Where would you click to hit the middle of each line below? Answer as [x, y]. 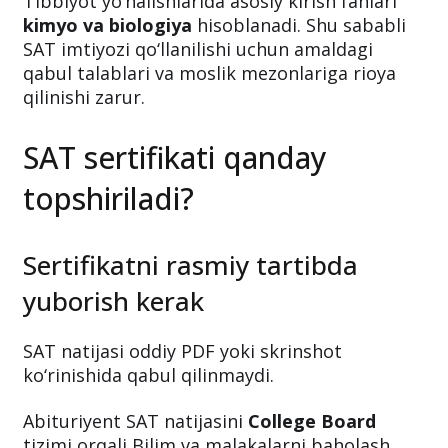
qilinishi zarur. [84, 96]
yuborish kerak [113, 300]
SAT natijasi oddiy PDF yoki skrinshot [182, 350]
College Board [312, 420]
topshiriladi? [108, 198]
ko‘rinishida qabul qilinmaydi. [148, 374]
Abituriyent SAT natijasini [135, 420]
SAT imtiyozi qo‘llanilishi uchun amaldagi [198, 48]
